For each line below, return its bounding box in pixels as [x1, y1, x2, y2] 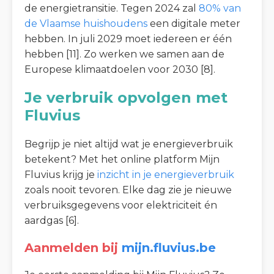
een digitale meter [147, 17, 240, 29]
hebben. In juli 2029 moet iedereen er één [24, 32, 232, 45]
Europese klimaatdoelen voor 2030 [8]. [24, 63, 215, 75]
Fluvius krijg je [24, 169, 97, 181]
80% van [199, 2, 241, 14]
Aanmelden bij [24, 240, 122, 256]
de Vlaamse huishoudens [24, 17, 147, 29]
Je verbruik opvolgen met [24, 89, 228, 107]
